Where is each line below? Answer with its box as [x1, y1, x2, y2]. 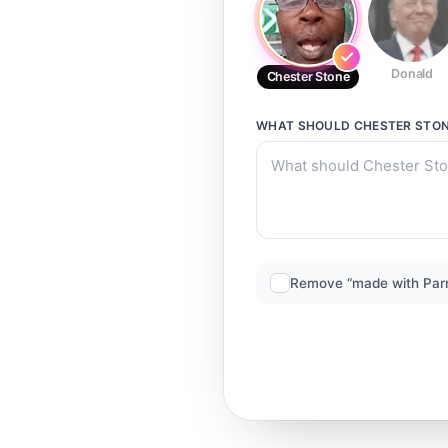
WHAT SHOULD [256, 118, 354, 133]
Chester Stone [266, 69, 350, 84]
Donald [391, 66, 433, 81]
